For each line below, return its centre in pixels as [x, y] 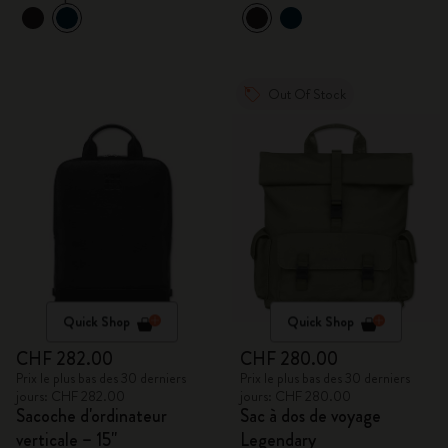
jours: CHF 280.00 [295, 396]
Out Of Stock [307, 94]
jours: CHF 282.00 [70, 396]
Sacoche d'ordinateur [91, 416]
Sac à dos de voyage [310, 416]
